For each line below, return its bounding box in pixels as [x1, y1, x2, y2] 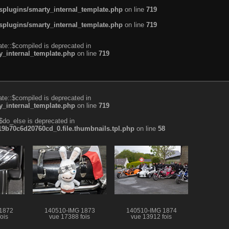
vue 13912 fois [131, 213, 172, 220]
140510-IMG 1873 [44, 207, 95, 214]
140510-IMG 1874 [126, 207, 177, 214]
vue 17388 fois [49, 213, 90, 220]
